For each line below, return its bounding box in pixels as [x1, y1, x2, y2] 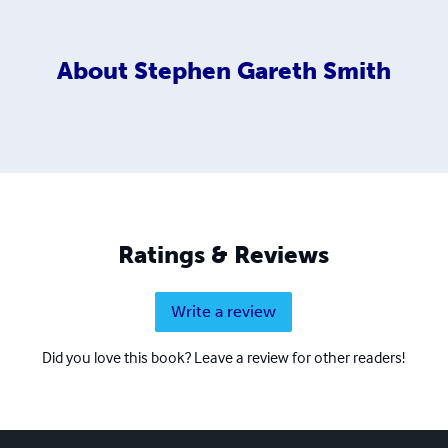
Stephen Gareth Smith [133, 55, 391, 85]
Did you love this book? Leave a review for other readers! [42, 346, 406, 367]
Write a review [171, 301, 277, 321]
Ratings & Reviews [118, 239, 330, 269]
